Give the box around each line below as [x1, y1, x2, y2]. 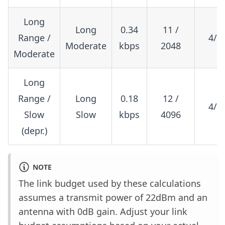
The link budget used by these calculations [19, 177, 201, 190]
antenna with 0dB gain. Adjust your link [19, 205, 187, 218]
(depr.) [21, 125, 47, 137]
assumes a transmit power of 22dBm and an [19, 191, 207, 204]
